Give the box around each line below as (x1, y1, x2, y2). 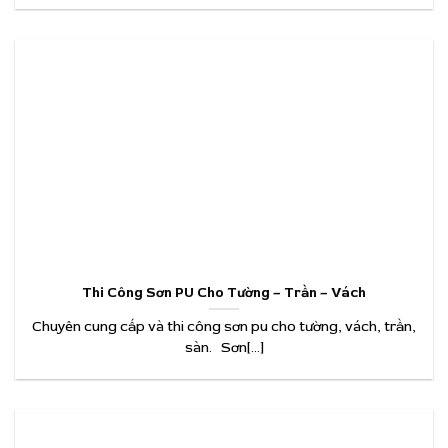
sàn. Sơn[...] (184, 339, 264, 357)
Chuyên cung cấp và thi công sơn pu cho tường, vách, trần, (32, 318, 416, 336)
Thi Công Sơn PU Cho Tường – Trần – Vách (82, 283, 366, 301)
